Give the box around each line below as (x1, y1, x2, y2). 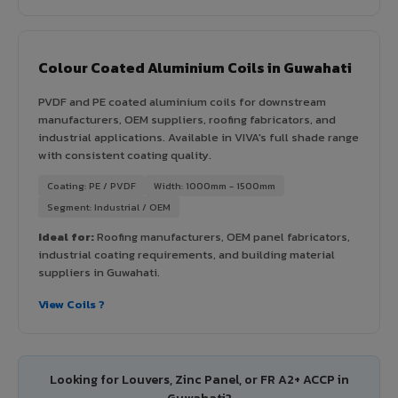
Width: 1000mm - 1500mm (154, 178, 275, 193)
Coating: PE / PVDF (47, 178, 136, 193)
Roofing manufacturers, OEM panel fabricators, (94, 227, 350, 245)
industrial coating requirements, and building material (38, 245, 335, 263)
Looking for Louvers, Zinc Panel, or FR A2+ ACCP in (49, 370, 349, 389)
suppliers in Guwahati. (38, 263, 160, 281)
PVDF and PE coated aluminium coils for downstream (38, 92, 326, 110)
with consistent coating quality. (38, 146, 211, 163)
